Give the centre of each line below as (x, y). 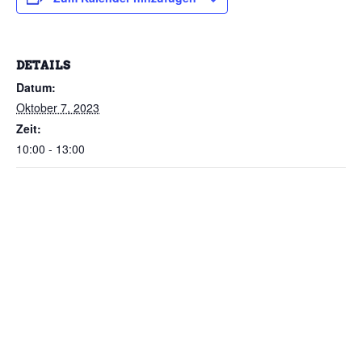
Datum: (36, 88)
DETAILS (44, 66)
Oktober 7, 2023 (58, 108)
